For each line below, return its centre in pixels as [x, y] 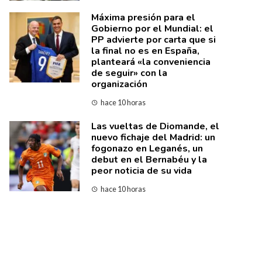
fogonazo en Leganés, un [147, 149]
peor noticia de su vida [142, 171]
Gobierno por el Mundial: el [152, 29]
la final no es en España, [145, 51]
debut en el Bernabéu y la [149, 160]
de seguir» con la [129, 73]
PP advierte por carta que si [154, 40]
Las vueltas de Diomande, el [155, 126]
